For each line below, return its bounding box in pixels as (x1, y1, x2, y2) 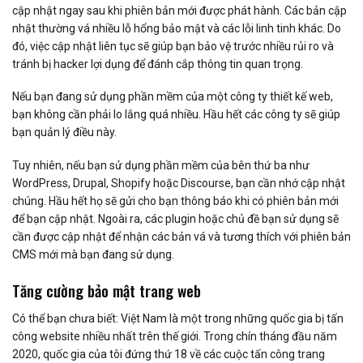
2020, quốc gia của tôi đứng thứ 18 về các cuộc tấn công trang (12, 348, 325, 361)
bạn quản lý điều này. (12, 126, 117, 139)
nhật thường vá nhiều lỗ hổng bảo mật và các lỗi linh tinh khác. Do (12, 22, 341, 36)
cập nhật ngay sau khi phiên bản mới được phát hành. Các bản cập (12, 4, 347, 18)
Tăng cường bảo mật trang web (12, 278, 201, 301)
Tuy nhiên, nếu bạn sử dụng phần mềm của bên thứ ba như (12, 158, 310, 172)
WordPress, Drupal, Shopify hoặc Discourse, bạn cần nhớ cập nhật (12, 176, 345, 190)
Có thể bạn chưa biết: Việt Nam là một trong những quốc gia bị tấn (12, 312, 344, 326)
